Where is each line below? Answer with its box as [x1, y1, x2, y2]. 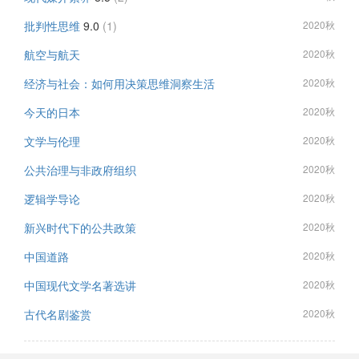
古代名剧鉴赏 [24, 306, 91, 322]
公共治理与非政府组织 [24, 162, 136, 178]
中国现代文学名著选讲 [24, 277, 136, 293]
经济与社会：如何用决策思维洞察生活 [24, 75, 215, 91]
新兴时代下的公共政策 [24, 220, 136, 236]
